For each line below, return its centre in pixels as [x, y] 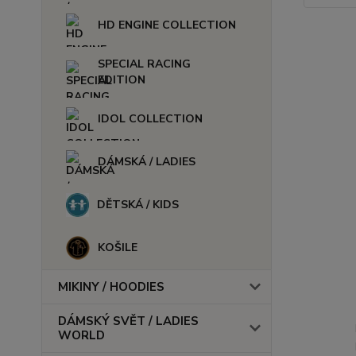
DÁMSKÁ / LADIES [147, 162]
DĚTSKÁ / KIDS [138, 205]
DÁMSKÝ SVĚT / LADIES [128, 321]
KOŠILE [118, 248]
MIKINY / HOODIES [111, 287]
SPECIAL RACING [144, 64]
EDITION [122, 80]
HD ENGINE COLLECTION [167, 25]
